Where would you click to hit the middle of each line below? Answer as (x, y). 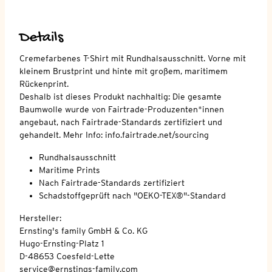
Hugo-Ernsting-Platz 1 (62, 243)
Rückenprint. (45, 83)
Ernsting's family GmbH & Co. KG (83, 230)
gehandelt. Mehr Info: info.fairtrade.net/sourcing (114, 134)
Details (41, 38)
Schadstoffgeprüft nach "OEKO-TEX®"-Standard (132, 195)
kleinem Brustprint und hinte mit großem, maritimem (124, 71)
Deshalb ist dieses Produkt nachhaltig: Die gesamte (121, 96)
